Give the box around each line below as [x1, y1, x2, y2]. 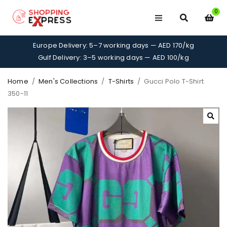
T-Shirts [108, 77, 134, 86]
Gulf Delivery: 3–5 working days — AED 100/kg [38, 53, 189, 62]
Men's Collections [39, 77, 98, 86]
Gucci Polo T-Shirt [144, 77, 204, 86]
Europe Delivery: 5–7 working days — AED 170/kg [32, 41, 195, 50]
